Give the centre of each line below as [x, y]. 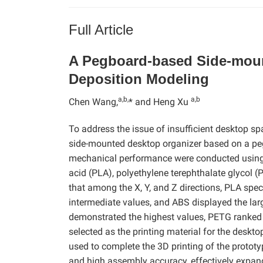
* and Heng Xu [160, 102]
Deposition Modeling [139, 79]
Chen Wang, [93, 102]
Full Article [101, 29]
